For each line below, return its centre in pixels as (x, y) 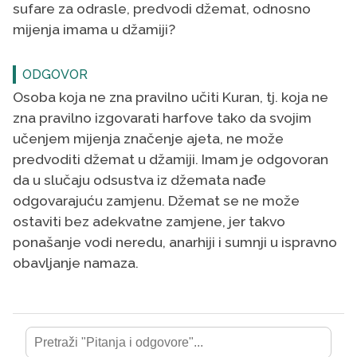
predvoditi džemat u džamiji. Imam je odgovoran (171, 159)
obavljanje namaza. (76, 263)
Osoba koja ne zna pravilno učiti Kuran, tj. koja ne (171, 97)
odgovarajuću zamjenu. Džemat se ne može (156, 200)
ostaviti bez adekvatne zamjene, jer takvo (149, 221)
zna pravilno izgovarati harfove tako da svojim (162, 118)
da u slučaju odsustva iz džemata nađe (139, 180)
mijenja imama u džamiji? (94, 29)
